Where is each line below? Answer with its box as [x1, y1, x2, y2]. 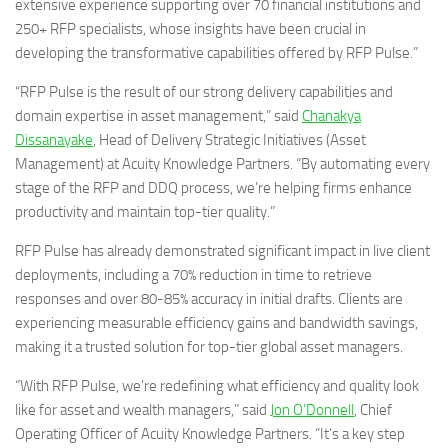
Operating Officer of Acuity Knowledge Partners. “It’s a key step [15, 425, 405, 444]
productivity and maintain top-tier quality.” [15, 203, 275, 222]
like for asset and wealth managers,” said [15, 401, 270, 420]
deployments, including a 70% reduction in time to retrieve [15, 266, 372, 285]
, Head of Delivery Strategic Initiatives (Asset [93, 131, 366, 150]
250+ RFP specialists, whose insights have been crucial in [15, 20, 366, 39]
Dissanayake [15, 131, 93, 150]
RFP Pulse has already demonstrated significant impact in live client [15, 242, 430, 261]
